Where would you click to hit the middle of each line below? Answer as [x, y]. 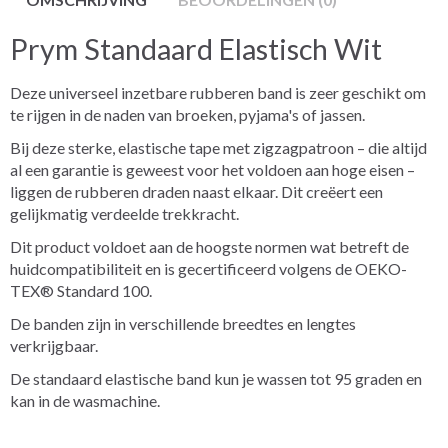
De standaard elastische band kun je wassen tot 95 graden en [216, 378]
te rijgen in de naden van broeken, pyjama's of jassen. [187, 114]
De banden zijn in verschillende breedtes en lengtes [183, 323]
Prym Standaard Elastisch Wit [196, 48]
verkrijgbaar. [54, 345]
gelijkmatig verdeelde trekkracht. [124, 213]
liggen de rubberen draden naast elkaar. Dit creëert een [196, 191]
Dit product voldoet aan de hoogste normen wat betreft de [209, 246]
